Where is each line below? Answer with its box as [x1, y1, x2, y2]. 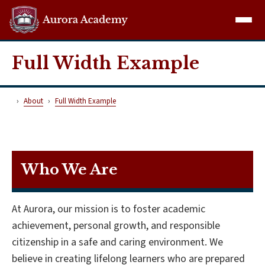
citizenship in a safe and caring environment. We [12, 234, 223, 250]
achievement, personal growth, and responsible [12, 218, 220, 233]
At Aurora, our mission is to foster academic [12, 201, 205, 216]
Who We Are [21, 160, 118, 178]
